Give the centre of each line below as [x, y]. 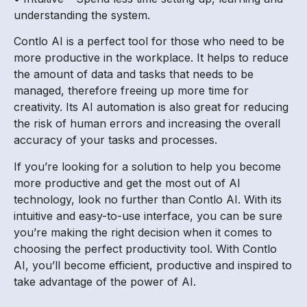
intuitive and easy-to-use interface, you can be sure [148, 216]
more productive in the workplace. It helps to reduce [151, 58]
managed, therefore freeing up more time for [131, 91]
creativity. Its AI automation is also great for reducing [151, 107]
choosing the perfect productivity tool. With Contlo [145, 248]
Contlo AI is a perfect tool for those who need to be [149, 41]
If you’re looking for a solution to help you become [147, 166]
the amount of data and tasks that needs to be [134, 74]
